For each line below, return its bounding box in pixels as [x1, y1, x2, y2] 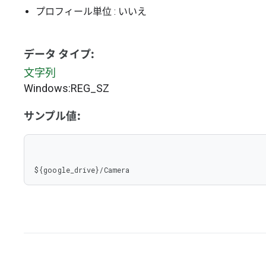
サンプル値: [24, 110, 80, 123]
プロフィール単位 [36, 6, 112, 17]
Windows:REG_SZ [24, 82, 110, 94]
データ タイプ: [24, 48, 94, 61]
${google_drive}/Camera [34, 165, 130, 175]
